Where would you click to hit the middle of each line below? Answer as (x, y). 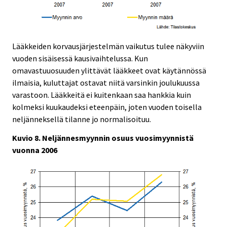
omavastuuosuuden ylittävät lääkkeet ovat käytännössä (109, 71)
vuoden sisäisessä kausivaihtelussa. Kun (80, 59)
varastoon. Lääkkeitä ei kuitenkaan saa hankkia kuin (102, 95)
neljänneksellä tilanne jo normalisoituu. (82, 119)
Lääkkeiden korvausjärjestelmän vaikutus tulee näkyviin (108, 46)
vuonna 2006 (35, 150)
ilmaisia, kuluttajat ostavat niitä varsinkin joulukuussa (106, 83)
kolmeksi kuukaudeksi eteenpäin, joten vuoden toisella (107, 107)
